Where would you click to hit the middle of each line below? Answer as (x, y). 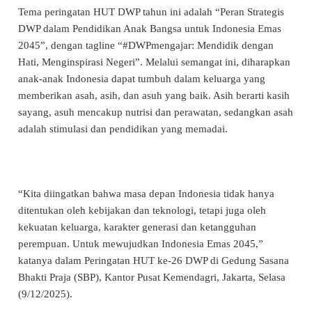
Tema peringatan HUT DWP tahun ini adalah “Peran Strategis (151, 11)
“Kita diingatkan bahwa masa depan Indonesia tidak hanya (146, 193)
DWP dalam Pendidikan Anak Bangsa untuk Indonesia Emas (150, 28)
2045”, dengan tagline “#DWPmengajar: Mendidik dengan (146, 45)
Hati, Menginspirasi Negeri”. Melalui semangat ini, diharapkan (154, 62)
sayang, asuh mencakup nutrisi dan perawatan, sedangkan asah (156, 112)
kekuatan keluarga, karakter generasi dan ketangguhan (137, 227)
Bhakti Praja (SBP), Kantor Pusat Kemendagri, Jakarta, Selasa (152, 277)
